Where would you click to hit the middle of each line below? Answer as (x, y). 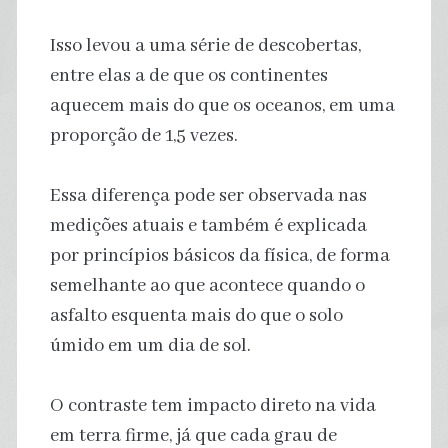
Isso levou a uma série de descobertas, (205, 45)
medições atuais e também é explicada (208, 225)
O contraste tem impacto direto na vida (212, 405)
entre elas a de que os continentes (188, 75)
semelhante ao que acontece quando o (207, 285)
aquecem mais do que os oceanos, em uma (222, 105)
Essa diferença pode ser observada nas (208, 195)
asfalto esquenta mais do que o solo (196, 315)
